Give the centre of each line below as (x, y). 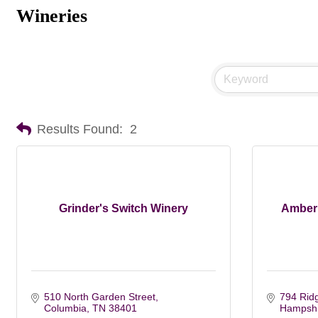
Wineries (52, 16)
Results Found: (80, 129)
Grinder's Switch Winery (124, 208)
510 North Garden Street (99, 297)
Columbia (65, 308)
